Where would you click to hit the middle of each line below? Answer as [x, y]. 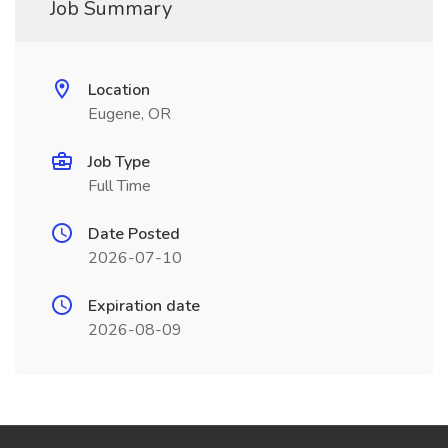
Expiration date [144, 306]
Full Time [119, 186]
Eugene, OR [129, 114]
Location [119, 90]
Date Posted [134, 234]
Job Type [119, 162]
